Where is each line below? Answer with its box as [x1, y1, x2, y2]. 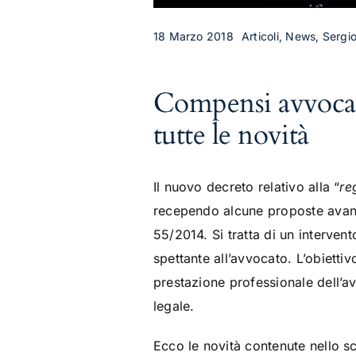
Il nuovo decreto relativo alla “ [153, 179, 340, 195]
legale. [153, 298, 195, 314]
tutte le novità [153, 116, 309, 154]
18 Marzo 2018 [153, 29, 234, 43]
